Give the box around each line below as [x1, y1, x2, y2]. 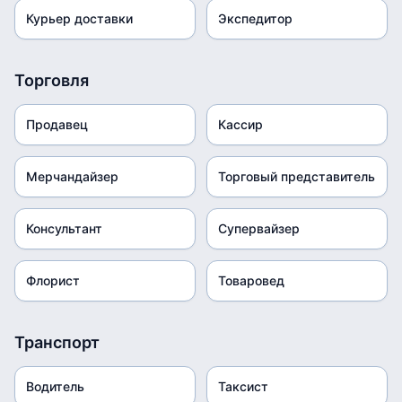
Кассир [218, 117, 263, 132]
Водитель [26, 379, 84, 394]
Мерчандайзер [26, 169, 118, 184]
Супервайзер [218, 221, 300, 236]
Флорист [26, 273, 80, 288]
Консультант [26, 221, 102, 236]
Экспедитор [218, 11, 293, 26]
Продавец [26, 117, 88, 132]
